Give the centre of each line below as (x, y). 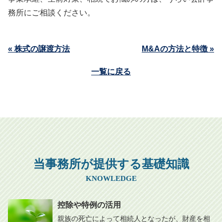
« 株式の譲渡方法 (39, 49)
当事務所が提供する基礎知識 (111, 164)
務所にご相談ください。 (52, 13)
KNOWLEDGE (111, 178)
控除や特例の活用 (89, 205)
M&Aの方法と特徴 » (178, 49)
